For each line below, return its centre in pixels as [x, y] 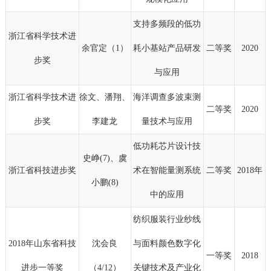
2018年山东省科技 [42, 244]
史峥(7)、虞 [105, 158]
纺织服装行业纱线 [167, 220]
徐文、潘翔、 [105, 97]
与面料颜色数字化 [167, 244]
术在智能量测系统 [167, 171]
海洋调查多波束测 [167, 97]
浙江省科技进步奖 [42, 171]
